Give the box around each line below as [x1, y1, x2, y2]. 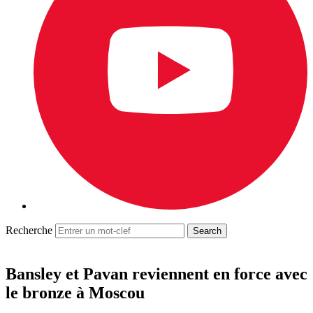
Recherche [6, 224, 52, 236]
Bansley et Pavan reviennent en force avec [6, 264, 307, 283]
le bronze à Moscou [6, 283, 145, 302]
